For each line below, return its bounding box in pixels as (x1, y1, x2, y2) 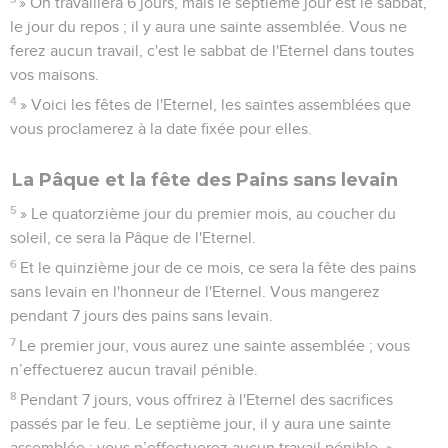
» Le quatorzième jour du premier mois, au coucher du (20, 205, 397, 222)
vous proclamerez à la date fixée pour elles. (10, 120, 312, 137)
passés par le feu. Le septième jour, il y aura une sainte (10, 415, 391, 432)
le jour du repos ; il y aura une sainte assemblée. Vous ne (10, 18, 407, 35)
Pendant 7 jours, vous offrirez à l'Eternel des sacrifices (20, 391, 394, 408)
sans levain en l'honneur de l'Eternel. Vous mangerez (10, 283, 380, 300)
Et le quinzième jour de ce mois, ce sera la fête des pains (20, 259, 417, 276)
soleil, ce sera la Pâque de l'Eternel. (10, 229, 256, 246)
